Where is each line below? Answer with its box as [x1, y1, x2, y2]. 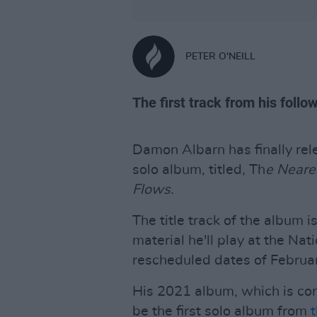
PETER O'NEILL [185, 51, 255, 62]
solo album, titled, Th [132, 163, 265, 177]
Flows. [132, 183, 174, 197]
